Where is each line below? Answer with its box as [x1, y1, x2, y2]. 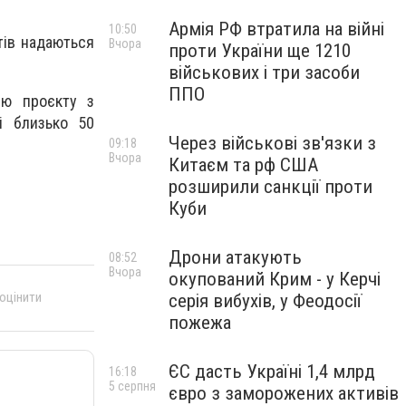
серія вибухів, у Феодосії [169, 290, 362, 312]
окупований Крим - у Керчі [169, 268, 381, 290]
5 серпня [109, 379, 156, 393]
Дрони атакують [169, 246, 302, 268]
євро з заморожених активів [169, 382, 399, 404]
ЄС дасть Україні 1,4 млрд [169, 361, 375, 382]
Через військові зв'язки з [169, 132, 376, 154]
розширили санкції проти [169, 176, 372, 198]
